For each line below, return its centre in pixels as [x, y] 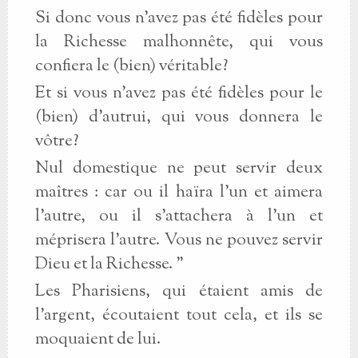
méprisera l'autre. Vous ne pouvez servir [179, 241]
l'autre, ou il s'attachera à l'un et [179, 217]
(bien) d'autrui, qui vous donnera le [179, 117]
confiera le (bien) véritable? [131, 66]
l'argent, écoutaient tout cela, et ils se [179, 316]
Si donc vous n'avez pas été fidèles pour [179, 18]
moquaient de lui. [97, 340]
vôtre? [56, 141]
